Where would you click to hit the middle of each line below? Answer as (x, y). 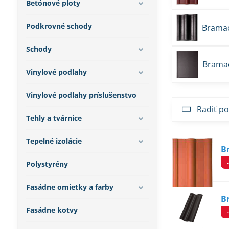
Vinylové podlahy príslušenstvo (81, 95)
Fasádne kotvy (52, 210)
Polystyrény (47, 164)
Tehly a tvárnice (54, 118)
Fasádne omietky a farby (70, 187)
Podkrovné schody (59, 26)
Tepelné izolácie (54, 141)
